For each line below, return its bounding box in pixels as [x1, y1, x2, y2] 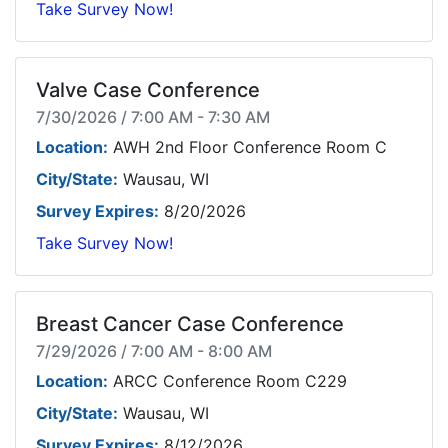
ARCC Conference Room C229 [108, 371, 347, 391]
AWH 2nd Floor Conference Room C [108, 137, 387, 157]
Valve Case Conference [36, 78, 260, 102]
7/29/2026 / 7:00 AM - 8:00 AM [36, 341, 272, 361]
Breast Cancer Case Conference [36, 312, 344, 336]
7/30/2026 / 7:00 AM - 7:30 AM [36, 107, 270, 127]
